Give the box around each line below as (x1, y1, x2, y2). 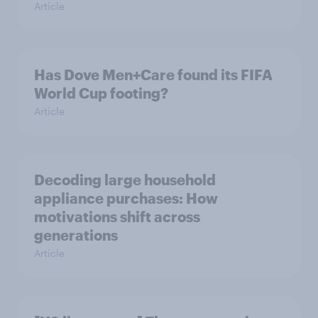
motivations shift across (34, 207, 200, 225)
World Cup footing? (34, 84, 168, 102)
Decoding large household (34, 170, 216, 188)
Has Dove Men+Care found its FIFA (34, 65, 273, 83)
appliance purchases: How (34, 189, 218, 207)
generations (34, 226, 118, 243)
